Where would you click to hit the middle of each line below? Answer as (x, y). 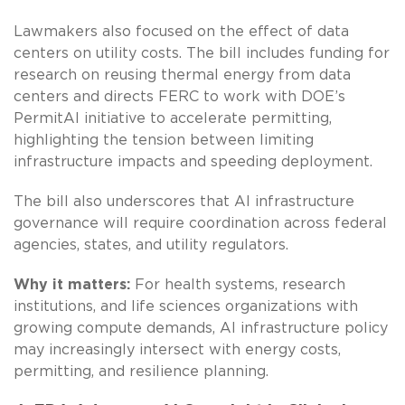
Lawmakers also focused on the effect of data (181, 31)
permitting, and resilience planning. (141, 371)
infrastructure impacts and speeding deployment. (193, 161)
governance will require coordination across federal (200, 223)
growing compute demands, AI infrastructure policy (201, 328)
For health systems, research (238, 284)
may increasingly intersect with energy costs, (177, 349)
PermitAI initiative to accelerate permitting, (173, 118)
